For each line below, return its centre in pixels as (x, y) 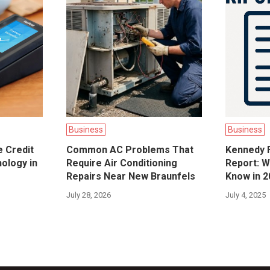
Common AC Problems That (130, 150)
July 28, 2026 (88, 195)
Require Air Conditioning (121, 163)
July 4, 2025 (246, 195)
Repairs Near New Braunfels (130, 177)
